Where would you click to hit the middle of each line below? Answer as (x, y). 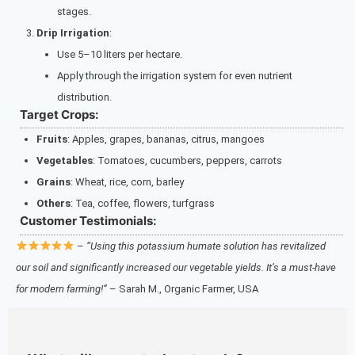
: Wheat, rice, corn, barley (127, 182)
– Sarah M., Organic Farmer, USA (183, 288)
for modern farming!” (61, 288)
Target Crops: (59, 114)
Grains (53, 182)
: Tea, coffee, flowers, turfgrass (143, 204)
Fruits (52, 139)
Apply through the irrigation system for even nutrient (175, 75)
